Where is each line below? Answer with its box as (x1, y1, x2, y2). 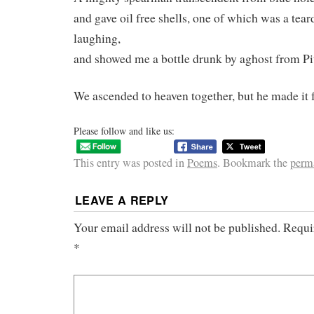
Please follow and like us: (74, 123, 175, 137)
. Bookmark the (217, 155, 290, 171)
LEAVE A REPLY (75, 191, 169, 208)
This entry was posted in (74, 155, 187, 171)
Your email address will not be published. (74, 219, 280, 235)
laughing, (74, 29, 121, 46)
